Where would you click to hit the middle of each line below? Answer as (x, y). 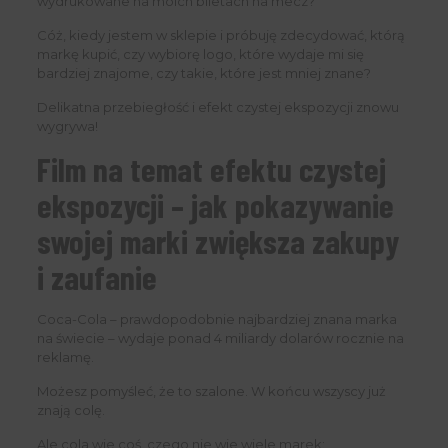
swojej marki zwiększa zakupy (217, 241)
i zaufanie (96, 277)
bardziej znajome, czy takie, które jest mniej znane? (203, 73)
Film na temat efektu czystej (211, 169)
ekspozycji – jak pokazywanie (215, 205)
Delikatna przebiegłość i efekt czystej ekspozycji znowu (217, 107)
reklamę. (65, 357)
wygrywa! (67, 126)
